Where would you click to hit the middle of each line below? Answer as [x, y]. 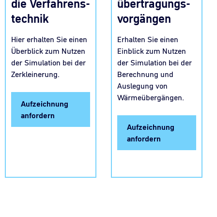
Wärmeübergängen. [151, 97]
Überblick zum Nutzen [48, 51]
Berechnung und [145, 74]
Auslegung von [142, 85]
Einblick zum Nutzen [152, 51]
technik [30, 19]
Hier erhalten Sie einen [49, 39]
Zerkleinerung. [35, 74]
